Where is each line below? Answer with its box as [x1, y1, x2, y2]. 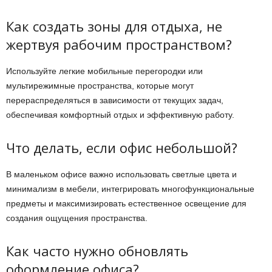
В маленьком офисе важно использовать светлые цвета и [6, 169, 237, 179]
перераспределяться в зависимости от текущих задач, [6, 95, 223, 105]
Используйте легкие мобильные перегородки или [6, 66, 203, 76]
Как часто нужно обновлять [6, 241, 188, 260]
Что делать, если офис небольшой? [6, 138, 237, 157]
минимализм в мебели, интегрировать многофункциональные [6, 183, 254, 194]
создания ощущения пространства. [6, 212, 148, 223]
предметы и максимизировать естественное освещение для [6, 198, 246, 208]
